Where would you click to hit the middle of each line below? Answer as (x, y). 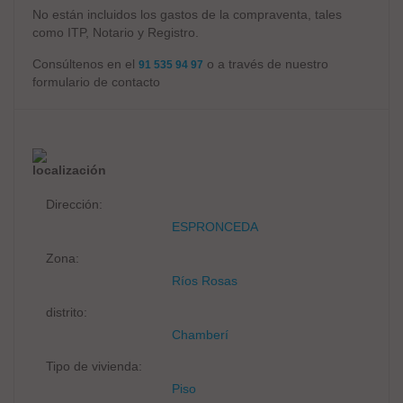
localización (69, 170)
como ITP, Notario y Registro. (116, 32)
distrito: (67, 312)
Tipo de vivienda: (94, 366)
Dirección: (74, 204)
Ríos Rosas (205, 280)
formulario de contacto (96, 81)
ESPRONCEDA (215, 226)
